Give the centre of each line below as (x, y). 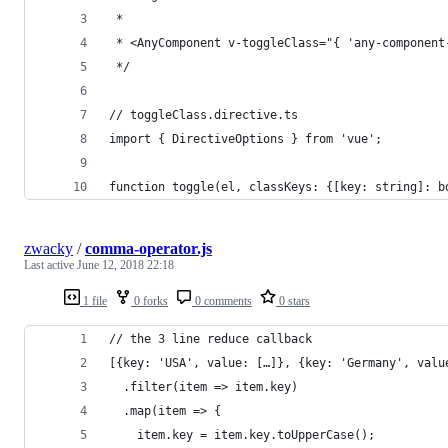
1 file (93, 300)
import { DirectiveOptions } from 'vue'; (245, 138)
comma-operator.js (148, 248)
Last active (50, 264)
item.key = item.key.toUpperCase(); (242, 434)
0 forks (149, 300)
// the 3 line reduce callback (210, 338)
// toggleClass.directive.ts (203, 114)
